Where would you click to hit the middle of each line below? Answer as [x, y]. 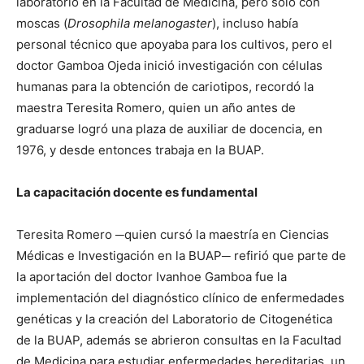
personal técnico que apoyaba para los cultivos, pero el [174, 45]
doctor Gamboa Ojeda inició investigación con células [169, 66]
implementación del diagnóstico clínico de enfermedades [180, 298]
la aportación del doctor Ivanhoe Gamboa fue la [152, 277]
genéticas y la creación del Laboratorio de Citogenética [174, 319]
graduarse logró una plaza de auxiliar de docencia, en [169, 129]
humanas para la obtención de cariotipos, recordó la [165, 87]
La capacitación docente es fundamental [137, 193]
